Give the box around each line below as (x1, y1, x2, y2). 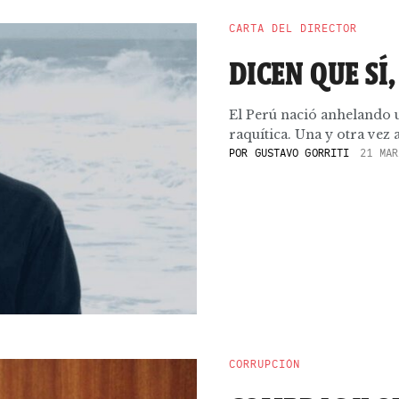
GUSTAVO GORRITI (254, 146, 350, 159)
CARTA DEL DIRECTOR (229, 21, 357, 35)
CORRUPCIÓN (229, 357, 300, 370)
